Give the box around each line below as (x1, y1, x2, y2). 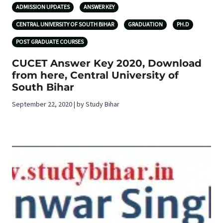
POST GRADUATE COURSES (16, 38, 84, 47)
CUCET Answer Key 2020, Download (12, 57, 202, 70)
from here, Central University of (12, 69, 179, 82)
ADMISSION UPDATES (16, 3, 70, 12)
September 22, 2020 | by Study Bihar (12, 100, 119, 110)
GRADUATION (128, 20, 163, 29)
